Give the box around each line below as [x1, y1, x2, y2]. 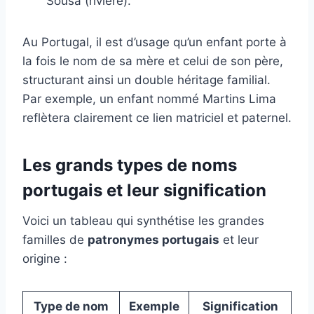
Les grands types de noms [22, 154, 237, 175]
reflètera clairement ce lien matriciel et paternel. [22, 110, 292, 125]
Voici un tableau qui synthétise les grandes [22, 213, 264, 228]
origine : [22, 251, 67, 266]
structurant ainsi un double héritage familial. [22, 72, 271, 87]
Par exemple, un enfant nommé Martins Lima [22, 91, 276, 106]
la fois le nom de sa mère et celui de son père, [22, 53, 283, 68]
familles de [22, 232, 88, 247]
